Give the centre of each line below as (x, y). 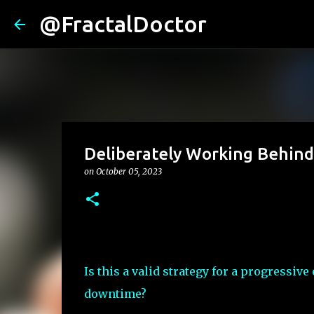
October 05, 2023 (129, 171)
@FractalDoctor (123, 24)
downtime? (115, 294)
